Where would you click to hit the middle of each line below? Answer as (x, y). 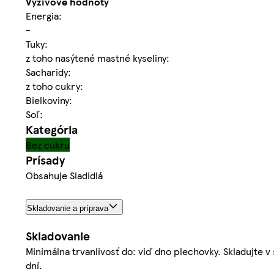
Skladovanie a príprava (68, 208)
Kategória (52, 129)
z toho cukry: (54, 86)
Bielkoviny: (49, 100)
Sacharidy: (48, 72)
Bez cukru (48, 144)
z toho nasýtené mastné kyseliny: (98, 57)
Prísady (45, 160)
